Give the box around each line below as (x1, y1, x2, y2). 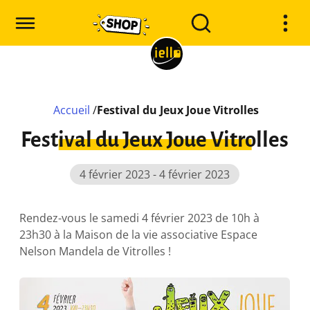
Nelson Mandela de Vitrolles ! (19, 244, 172, 259)
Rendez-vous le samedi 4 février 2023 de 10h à (19, 210, 260, 226)
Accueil (53, 102, 91, 118)
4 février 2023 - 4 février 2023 (80, 167, 230, 182)
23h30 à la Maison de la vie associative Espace (19, 227, 258, 242)
